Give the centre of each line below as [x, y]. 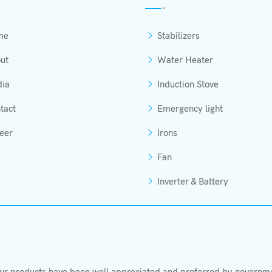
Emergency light [190, 109]
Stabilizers [178, 36]
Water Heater [185, 60]
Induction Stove [188, 84]
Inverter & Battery [193, 182]
